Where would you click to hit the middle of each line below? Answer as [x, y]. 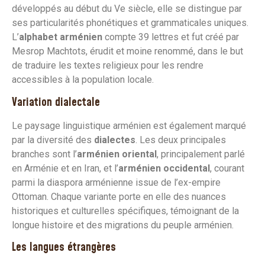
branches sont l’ [44, 154]
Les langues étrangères [64, 248]
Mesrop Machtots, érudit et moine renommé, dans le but [127, 51]
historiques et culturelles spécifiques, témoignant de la [125, 211]
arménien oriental [117, 154]
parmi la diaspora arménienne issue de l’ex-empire [116, 182]
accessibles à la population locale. [83, 80]
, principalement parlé [201, 154]
